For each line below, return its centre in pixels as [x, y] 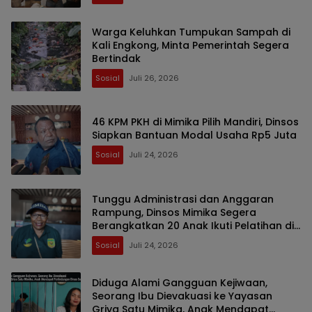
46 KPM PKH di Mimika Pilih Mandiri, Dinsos [195, 122]
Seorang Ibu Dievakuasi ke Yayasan [182, 296]
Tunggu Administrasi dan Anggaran [183, 199]
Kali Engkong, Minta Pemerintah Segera [190, 45]
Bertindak [116, 58]
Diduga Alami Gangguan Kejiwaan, [180, 282]
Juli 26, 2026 [154, 78]
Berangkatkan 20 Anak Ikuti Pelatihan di [193, 225]
